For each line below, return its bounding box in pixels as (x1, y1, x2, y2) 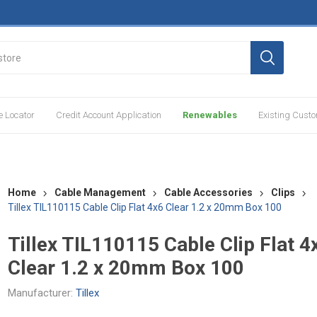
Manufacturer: (8, 287, 74, 300)
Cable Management (54, 187, 146, 199)
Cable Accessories (164, 187, 253, 199)
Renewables (183, 110, 238, 121)
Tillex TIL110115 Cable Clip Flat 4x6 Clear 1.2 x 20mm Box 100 (8, 202, 282, 214)
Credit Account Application (56, 110, 162, 121)
